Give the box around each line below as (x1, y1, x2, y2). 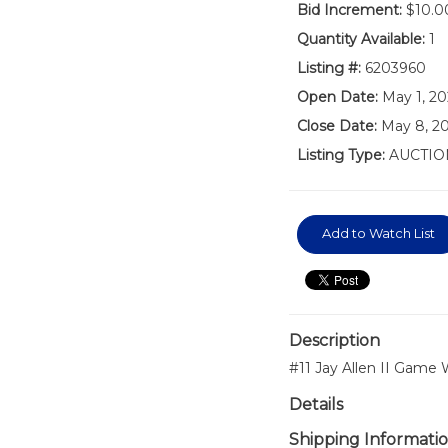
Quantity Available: (296, 30, 425, 48)
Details (288, 395, 343, 414)
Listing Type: (296, 146, 385, 164)
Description (288, 331, 380, 350)
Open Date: (296, 88, 378, 106)
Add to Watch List (321, 225, 435, 241)
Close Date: (296, 117, 377, 135)
